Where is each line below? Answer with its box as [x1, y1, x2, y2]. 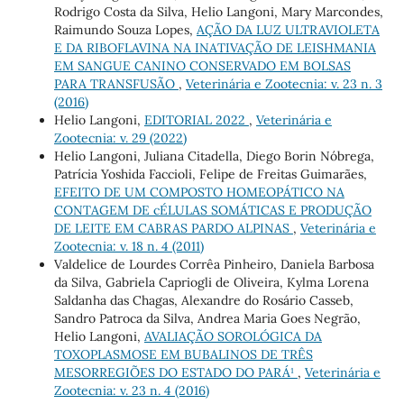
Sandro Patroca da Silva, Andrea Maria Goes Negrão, [53, 310, 361, 327]
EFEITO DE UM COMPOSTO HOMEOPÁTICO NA [53, 184, 344, 201]
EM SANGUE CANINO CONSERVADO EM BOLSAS [53, 58, 351, 75]
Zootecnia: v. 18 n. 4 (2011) [53, 238, 204, 255]
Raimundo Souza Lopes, [53, 22, 197, 39]
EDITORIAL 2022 [143, 112, 249, 129]
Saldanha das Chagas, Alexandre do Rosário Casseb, [53, 292, 353, 309]
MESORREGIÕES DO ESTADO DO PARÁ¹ [53, 364, 298, 381]
